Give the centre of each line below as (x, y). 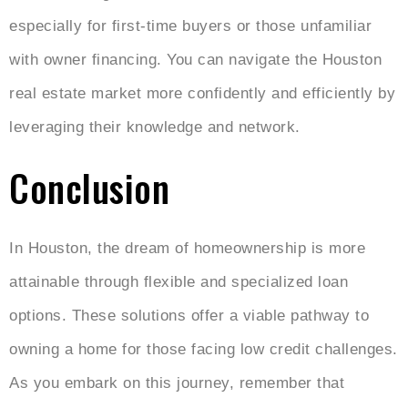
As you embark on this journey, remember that (177, 382)
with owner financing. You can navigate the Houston (195, 59)
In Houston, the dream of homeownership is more (187, 248)
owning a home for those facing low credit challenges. (204, 349)
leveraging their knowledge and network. (155, 127)
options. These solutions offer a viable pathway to (189, 315)
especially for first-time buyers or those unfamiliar (190, 25)
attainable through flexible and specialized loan (178, 281)
